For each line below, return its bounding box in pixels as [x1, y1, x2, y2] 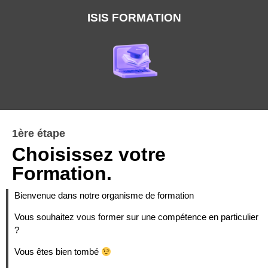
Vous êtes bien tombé [14, 246, 101, 257]
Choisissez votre [12, 143, 166, 165]
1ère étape [12, 127, 65, 139]
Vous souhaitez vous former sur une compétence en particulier [14, 211, 258, 222]
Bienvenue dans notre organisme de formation [14, 190, 194, 200]
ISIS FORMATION [87, 11, 181, 24]
